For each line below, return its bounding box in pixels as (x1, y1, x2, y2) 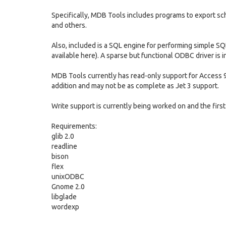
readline (51, 142, 77, 150)
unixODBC (51, 173, 84, 181)
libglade (51, 193, 77, 201)
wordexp (51, 203, 79, 211)
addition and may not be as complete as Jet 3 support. (51, 82, 219, 90)
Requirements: (51, 122, 97, 130)
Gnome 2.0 (51, 183, 85, 191)
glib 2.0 (51, 132, 74, 140)
